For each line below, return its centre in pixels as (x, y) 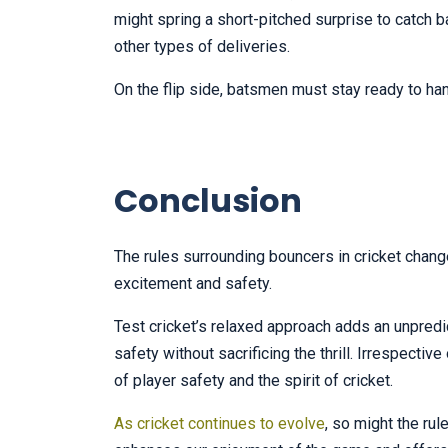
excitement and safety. (193, 284)
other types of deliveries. (202, 47)
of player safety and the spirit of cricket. (253, 381)
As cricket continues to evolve (219, 424)
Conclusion (208, 201)
